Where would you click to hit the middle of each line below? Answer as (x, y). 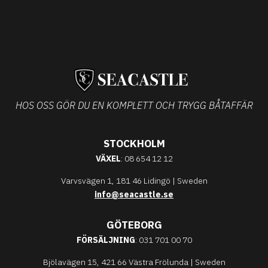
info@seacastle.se (134, 195)
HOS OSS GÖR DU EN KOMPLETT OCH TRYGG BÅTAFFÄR (134, 106)
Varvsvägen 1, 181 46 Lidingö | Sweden (134, 181)
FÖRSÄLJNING (106, 240)
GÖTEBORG (134, 225)
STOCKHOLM (134, 144)
